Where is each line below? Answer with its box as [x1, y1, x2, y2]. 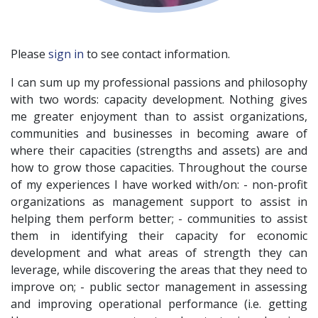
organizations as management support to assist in [11, 193, 307, 209]
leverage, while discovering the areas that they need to [11, 261, 307, 278]
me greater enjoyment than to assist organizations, [11, 108, 307, 124]
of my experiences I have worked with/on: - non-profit [11, 176, 307, 192]
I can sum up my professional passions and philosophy [11, 74, 307, 90]
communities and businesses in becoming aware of [11, 125, 307, 141]
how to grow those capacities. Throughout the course [11, 159, 307, 175]
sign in [48, 45, 84, 62]
